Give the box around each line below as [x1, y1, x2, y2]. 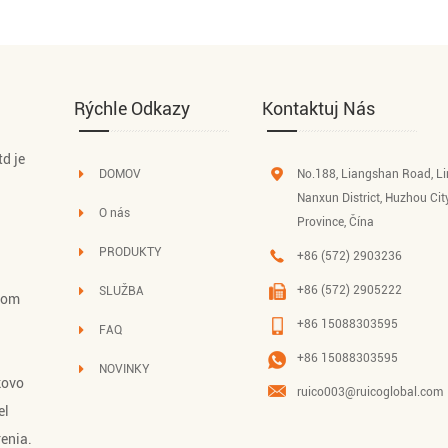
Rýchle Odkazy [74, 97, 191, 119]
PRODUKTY [99, 244, 163, 259]
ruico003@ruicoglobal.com [297, 384, 444, 399]
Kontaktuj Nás [262, 97, 376, 119]
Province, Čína [297, 214, 375, 229]
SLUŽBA [99, 283, 145, 298]
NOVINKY [99, 361, 151, 376]
